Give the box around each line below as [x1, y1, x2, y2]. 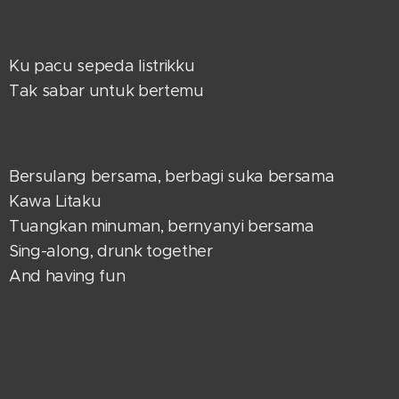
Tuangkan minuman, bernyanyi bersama [9, 216, 314, 236]
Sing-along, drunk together [9, 241, 213, 261]
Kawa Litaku [9, 191, 102, 211]
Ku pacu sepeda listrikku [9, 56, 195, 76]
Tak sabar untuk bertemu [9, 81, 204, 101]
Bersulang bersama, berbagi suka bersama [9, 167, 335, 186]
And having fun [9, 266, 126, 286]
